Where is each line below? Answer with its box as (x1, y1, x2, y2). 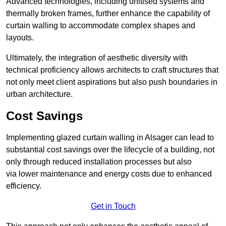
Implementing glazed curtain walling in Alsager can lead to (6, 133, 214, 142)
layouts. (6, 33, 34, 42)
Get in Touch (90, 202, 136, 211)
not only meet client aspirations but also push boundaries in (6, 78, 217, 87)
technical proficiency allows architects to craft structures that (6, 66, 218, 75)
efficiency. (6, 182, 41, 191)
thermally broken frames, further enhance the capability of (6, 9, 210, 18)
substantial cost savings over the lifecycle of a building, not (6, 145, 214, 154)
